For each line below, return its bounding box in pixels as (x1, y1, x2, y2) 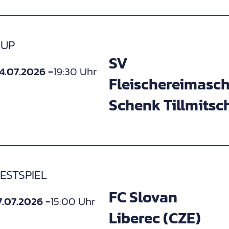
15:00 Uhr (51, 193, 95, 210)
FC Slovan (108, 185, 177, 209)
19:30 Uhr (53, 63, 97, 80)
